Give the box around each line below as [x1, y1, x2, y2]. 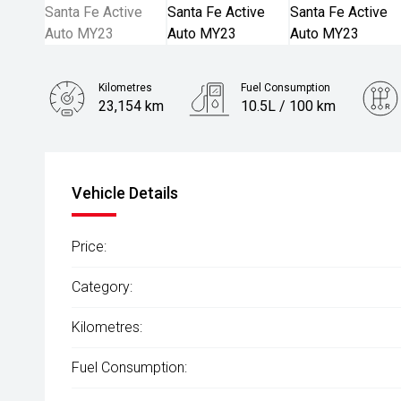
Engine [98, 135, 132, 148]
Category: [72, 278, 132, 295]
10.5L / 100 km [240, 98, 336, 115]
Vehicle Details [72, 183, 178, 202]
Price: [72, 238, 107, 255]
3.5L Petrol [98, 151, 167, 168]
